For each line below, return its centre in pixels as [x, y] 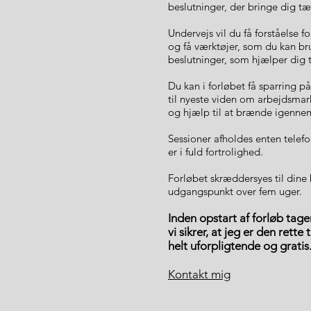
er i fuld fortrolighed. [216, 152]
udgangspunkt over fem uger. [235, 191]
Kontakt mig [199, 274]
